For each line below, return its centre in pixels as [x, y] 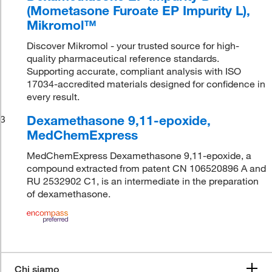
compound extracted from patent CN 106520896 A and [147, 168]
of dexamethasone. [69, 194]
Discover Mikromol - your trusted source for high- [133, 46]
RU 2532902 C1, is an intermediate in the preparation [143, 181]
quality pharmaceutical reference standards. [123, 58]
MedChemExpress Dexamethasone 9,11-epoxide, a [139, 155]
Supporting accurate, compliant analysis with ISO [134, 71]
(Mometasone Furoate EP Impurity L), [139, 10]
